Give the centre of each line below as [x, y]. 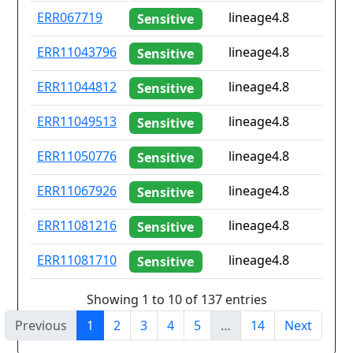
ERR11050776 [77, 156]
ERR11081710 [77, 260]
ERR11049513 [77, 122]
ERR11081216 [77, 226]
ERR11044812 [77, 87]
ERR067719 [70, 18]
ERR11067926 [77, 191]
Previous [41, 325]
